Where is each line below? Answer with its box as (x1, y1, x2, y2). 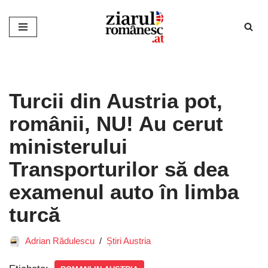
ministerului (9, 134, 127, 158)
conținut (9, 57, 44, 68)
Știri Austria (106, 235, 151, 246)
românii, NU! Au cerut (9, 111, 223, 135)
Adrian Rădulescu (25, 235, 95, 246)
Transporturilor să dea (9, 157, 229, 181)
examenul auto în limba (9, 179, 239, 203)
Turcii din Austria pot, (9, 89, 223, 112)
